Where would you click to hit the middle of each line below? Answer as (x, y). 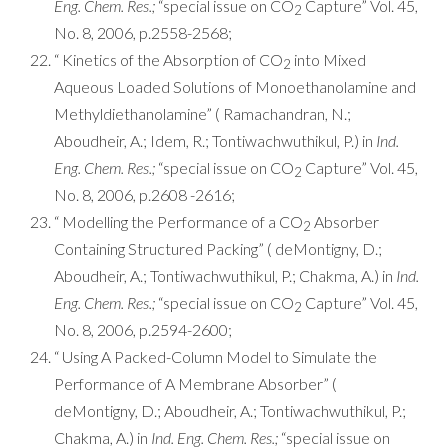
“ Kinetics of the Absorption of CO (168, 59)
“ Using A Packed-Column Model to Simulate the (215, 356)
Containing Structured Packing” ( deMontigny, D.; (218, 248)
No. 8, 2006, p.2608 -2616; (144, 194)
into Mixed (328, 59)
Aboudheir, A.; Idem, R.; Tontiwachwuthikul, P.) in (215, 140)
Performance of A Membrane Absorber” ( (195, 383)
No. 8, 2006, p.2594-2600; (143, 329)
